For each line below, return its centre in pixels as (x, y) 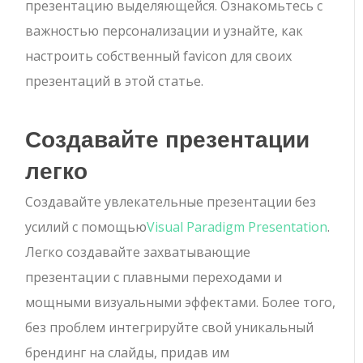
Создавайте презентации (168, 138)
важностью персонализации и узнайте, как (164, 30)
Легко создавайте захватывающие (138, 252)
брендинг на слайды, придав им (128, 352)
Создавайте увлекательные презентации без (171, 201)
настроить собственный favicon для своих (159, 56)
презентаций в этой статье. (115, 81)
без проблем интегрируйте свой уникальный (170, 327)
